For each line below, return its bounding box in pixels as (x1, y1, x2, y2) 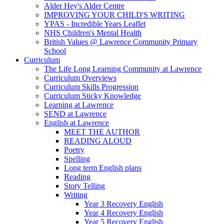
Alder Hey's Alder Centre (44, 1, 124, 10)
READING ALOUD (64, 136, 131, 145)
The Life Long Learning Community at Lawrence (44, 64, 201, 73)
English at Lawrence (44, 118, 109, 127)
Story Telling (64, 181, 105, 190)
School (44, 46, 66, 55)
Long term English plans (64, 163, 141, 172)
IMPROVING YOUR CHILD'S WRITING (44, 10, 185, 19)
